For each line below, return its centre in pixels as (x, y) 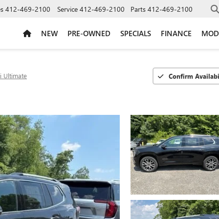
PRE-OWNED (89, 33)
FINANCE (176, 33)
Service (67, 9)
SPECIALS (136, 33)
